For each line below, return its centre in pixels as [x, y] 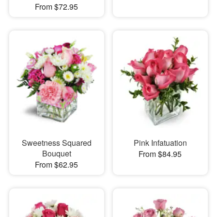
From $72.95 [57, 7]
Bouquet [56, 153]
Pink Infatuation [160, 142]
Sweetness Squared [56, 142]
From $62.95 [57, 164]
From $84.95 [160, 154]
